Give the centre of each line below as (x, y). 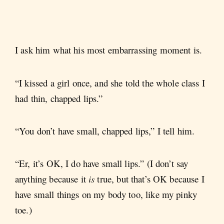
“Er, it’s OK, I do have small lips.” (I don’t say (102, 163)
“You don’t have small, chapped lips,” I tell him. (105, 131)
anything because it (52, 179)
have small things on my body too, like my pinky (106, 194)
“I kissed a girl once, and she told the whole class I (110, 82)
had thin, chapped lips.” (59, 98)
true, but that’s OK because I (151, 179)
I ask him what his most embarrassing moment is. (109, 50)
